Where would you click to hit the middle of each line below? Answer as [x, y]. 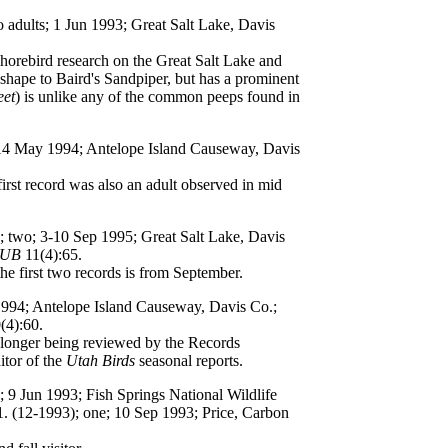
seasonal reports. [189, 360]
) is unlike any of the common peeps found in [157, 96]
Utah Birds [100, 360]
